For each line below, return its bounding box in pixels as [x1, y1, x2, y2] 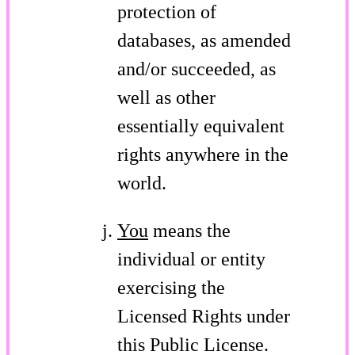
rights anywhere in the [117, 143, 288, 165]
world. [117, 172, 166, 193]
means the [148, 219, 231, 241]
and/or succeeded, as [117, 58, 276, 79]
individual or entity [117, 248, 265, 269]
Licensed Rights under [117, 305, 290, 326]
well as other [117, 86, 216, 108]
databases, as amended [117, 29, 291, 51]
